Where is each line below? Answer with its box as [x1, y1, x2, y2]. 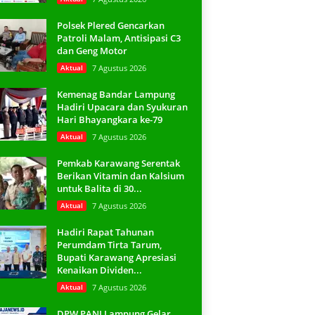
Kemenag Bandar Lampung [56, 88, 175, 101]
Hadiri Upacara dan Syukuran [56, 101, 188, 113]
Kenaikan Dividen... [56, 264, 142, 276]
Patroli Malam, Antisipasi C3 [56, 32, 181, 44]
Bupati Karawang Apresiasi [56, 251, 176, 264]
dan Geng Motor [56, 44, 127, 57]
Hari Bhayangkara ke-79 [56, 113, 162, 126]
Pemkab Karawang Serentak [56, 157, 180, 169]
